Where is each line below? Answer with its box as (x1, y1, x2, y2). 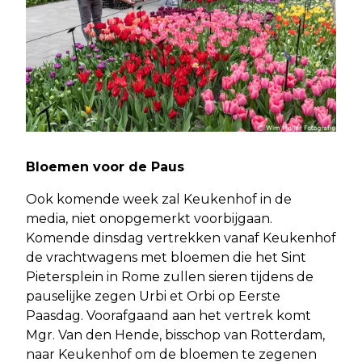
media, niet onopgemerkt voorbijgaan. (26, 211, 272, 227)
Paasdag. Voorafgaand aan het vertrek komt (26, 308, 311, 324)
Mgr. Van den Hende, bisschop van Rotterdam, (26, 327, 325, 343)
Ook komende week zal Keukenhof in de (26, 192, 292, 208)
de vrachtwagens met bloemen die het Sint (26, 250, 306, 266)
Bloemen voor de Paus (26, 159, 184, 175)
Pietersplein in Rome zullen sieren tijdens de (26, 269, 314, 285)
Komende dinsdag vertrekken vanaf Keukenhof (26, 230, 336, 246)
